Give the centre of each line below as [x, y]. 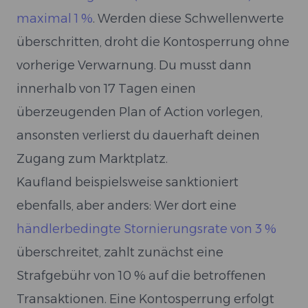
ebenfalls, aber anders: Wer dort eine [126, 206]
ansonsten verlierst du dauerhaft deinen [138, 135]
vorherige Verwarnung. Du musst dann [134, 65]
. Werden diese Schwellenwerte [188, 19]
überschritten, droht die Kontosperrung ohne [153, 42]
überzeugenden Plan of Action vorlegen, [140, 112]
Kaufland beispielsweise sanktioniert [128, 182]
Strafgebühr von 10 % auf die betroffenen [141, 276]
